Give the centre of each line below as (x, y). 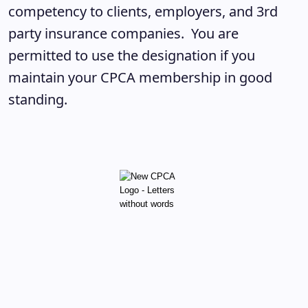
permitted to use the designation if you (132, 55)
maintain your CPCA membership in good (140, 77)
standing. (41, 99)
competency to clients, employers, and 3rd (143, 11)
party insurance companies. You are (123, 33)
